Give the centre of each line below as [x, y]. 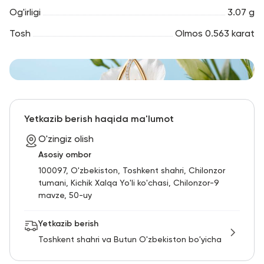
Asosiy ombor [65, 155]
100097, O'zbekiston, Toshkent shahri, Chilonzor [132, 171]
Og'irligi [25, 13]
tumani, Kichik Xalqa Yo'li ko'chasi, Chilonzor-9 [129, 183]
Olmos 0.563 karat [215, 34]
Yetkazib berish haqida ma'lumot [99, 119]
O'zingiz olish [66, 139]
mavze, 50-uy [65, 195]
